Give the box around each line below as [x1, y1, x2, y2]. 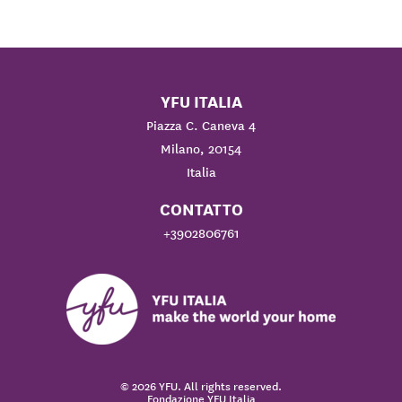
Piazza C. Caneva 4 [146, 118, 256, 135]
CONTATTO [159, 199, 243, 221]
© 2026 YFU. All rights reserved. [120, 380, 282, 395]
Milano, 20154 [161, 141, 241, 158]
